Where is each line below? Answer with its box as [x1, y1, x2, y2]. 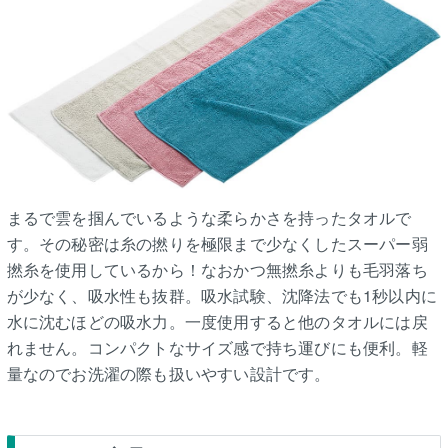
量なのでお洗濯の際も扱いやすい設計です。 [6, 361, 331, 385]
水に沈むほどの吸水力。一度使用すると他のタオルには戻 [6, 309, 428, 333]
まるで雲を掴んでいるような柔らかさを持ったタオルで [6, 205, 412, 229]
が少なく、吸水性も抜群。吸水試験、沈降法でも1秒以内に [6, 283, 438, 307]
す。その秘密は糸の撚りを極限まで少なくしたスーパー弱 [6, 231, 428, 255]
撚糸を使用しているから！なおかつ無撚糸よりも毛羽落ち [6, 257, 428, 281]
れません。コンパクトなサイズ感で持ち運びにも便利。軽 [6, 335, 428, 359]
